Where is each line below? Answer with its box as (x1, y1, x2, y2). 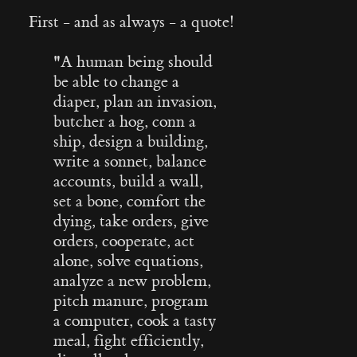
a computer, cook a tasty (53, 311, 217, 331)
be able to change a (53, 72, 180, 92)
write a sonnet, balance (53, 151, 207, 171)
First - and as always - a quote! (28, 12, 234, 32)
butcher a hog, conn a (53, 112, 197, 131)
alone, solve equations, (53, 251, 204, 271)
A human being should (61, 52, 214, 72)
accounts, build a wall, (53, 171, 204, 191)
